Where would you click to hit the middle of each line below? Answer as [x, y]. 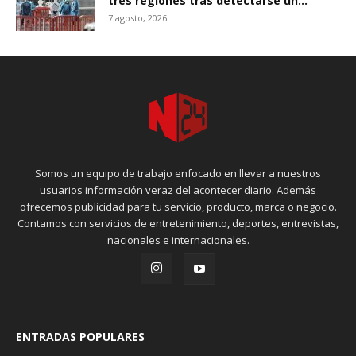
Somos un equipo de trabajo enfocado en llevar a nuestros [178, 173]
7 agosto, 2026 [137, 18]
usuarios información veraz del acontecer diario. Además [178, 190]
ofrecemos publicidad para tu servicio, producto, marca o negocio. [178, 207]
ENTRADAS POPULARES [80, 337]
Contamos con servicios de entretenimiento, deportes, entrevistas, [178, 223]
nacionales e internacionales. [178, 240]
